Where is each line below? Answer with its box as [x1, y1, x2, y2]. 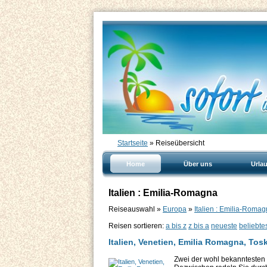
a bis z [166, 221, 187, 230]
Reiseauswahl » [108, 204, 163, 213]
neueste [211, 221, 237, 230]
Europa [163, 204, 187, 213]
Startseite [117, 139, 148, 147]
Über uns [184, 160, 212, 167]
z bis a [188, 221, 209, 230]
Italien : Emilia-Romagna [108, 188, 218, 198]
